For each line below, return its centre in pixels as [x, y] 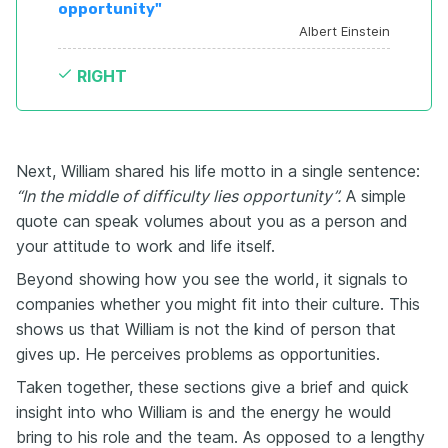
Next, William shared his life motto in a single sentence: [218, 171]
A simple [373, 196]
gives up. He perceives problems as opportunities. [198, 354]
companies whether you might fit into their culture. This [218, 304]
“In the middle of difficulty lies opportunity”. [178, 196]
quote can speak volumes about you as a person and [212, 221]
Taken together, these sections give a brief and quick [212, 387]
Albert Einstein [344, 31]
